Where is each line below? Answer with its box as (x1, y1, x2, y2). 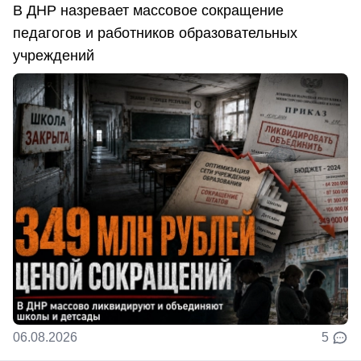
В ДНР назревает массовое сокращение (13, 2, 284, 19)
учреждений (13, 47, 94, 64)
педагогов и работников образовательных (13, 24, 297, 41)
